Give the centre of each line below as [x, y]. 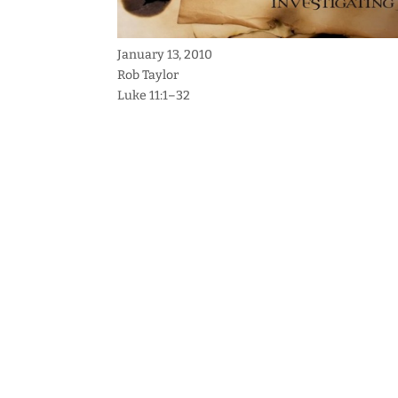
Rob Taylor [148, 76]
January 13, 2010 [165, 55]
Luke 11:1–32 [154, 96]
